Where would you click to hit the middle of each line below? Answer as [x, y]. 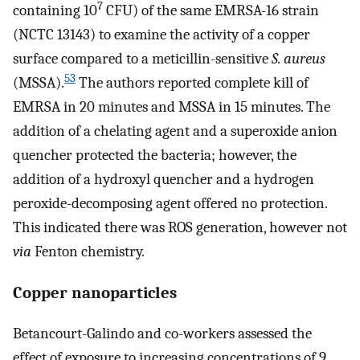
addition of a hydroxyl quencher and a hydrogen [164, 179]
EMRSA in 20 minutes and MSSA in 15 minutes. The [172, 106]
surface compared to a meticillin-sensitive [142, 58]
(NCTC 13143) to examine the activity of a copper [162, 34]
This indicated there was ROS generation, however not [180, 227]
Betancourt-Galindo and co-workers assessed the [162, 334]
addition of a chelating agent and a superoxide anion [175, 131]
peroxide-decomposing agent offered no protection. [170, 203]
